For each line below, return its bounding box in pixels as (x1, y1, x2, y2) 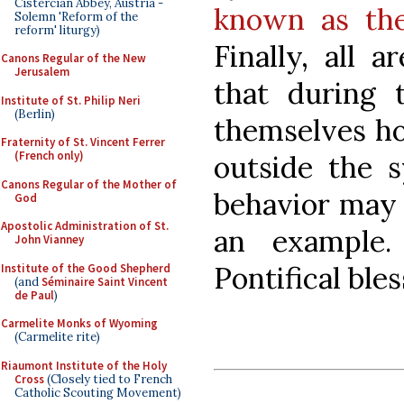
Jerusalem (14, 64, 69, 79)
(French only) (14, 148, 84, 163)
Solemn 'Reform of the (14, 8, 138, 24)
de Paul (14, 287, 54, 303)
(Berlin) (14, 106, 55, 122)
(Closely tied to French (44, 371, 172, 387)
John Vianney (14, 232, 84, 247)
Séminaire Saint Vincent (41, 273, 168, 289)
